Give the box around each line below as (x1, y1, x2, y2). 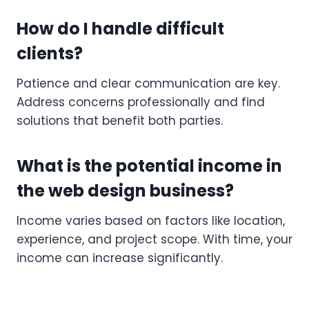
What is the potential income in (17, 154, 282, 177)
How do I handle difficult (17, 17, 224, 40)
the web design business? (17, 179, 234, 202)
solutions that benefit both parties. (17, 112, 223, 129)
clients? (17, 41, 83, 65)
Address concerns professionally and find (17, 93, 265, 110)
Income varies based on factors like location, (17, 212, 285, 229)
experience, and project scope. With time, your (17, 230, 292, 248)
